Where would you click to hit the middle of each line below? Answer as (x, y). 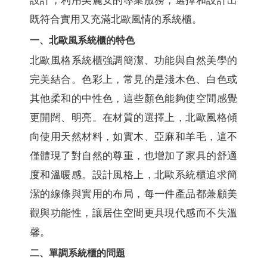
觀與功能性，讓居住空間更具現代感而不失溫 (133, 213)
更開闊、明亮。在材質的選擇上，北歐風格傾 (133, 117)
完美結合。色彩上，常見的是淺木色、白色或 (133, 79)
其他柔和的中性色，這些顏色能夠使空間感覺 (133, 98)
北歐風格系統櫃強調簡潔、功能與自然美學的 (133, 60)
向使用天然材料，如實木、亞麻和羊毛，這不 (133, 136)
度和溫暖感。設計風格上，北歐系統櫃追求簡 (133, 175)
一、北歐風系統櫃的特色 (82, 40)
